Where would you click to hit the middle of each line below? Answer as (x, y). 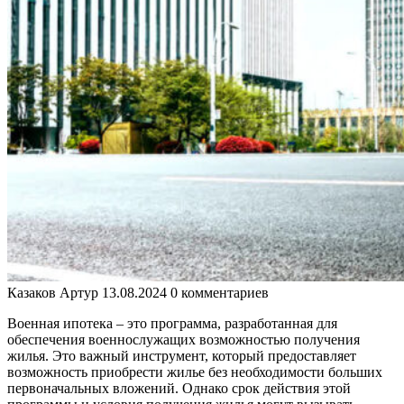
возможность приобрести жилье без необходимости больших (195, 372)
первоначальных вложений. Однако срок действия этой (179, 389)
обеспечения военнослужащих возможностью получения (184, 340)
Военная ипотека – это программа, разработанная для (172, 324)
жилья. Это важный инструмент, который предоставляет (182, 356)
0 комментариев (220, 293)
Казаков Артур (53, 293)
